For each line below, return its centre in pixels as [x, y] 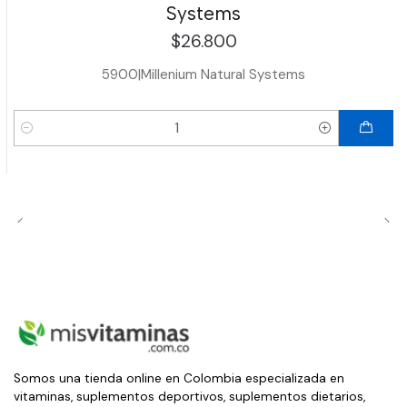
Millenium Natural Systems [223, 74]
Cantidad [42, 139]
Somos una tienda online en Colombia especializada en [179, 378]
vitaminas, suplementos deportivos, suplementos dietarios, [189, 396]
